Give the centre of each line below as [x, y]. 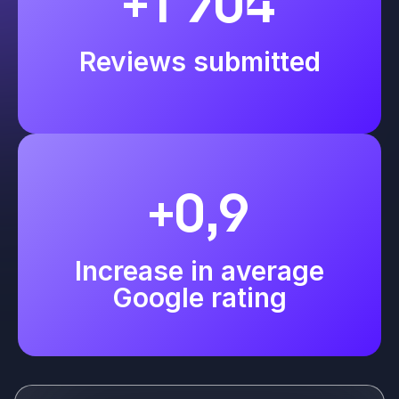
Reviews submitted [199, 61]
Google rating [199, 297]
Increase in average [199, 270]
